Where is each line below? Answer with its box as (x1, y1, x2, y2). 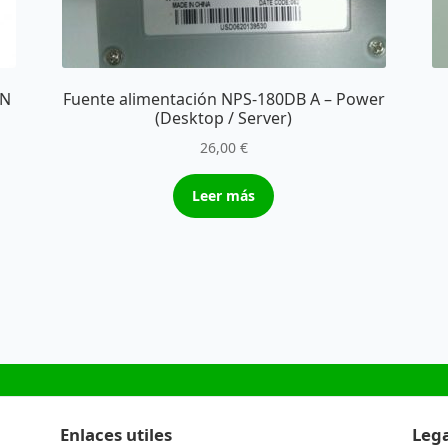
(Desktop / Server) (155, 107, 293, 130)
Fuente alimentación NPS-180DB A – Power (62, 88, 385, 111)
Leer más (192, 185, 256, 205)
